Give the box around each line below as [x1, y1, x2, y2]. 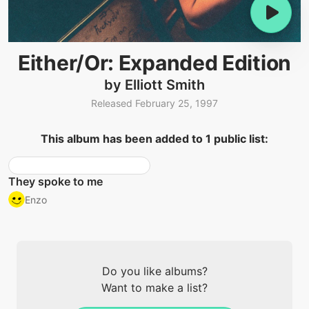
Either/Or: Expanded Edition [18, 50, 291, 75]
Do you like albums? [101, 264, 208, 279]
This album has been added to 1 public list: [41, 132, 268, 146]
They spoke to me [8, 175, 103, 189]
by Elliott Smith [104, 77, 205, 93]
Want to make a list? [101, 281, 208, 295]
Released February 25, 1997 [91, 97, 218, 110]
